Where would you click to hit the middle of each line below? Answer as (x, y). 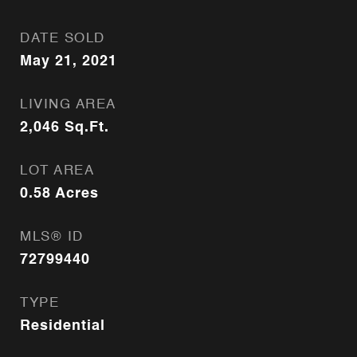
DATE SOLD (63, 39)
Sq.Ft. (87, 127)
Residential (63, 326)
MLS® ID (52, 237)
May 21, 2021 (69, 61)
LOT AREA (57, 171)
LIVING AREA (68, 105)
